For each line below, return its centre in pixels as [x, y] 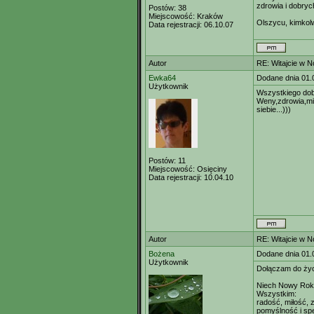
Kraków [209, 16]
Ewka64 [162, 78]
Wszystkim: [277, 294]
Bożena [162, 254]
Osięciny [211, 169]
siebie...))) [274, 109]
